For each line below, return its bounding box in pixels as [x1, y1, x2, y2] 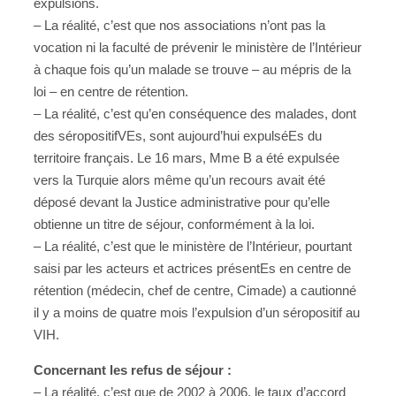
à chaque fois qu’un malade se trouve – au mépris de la [34, 61, 351, 77]
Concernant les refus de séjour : [34, 362, 232, 377]
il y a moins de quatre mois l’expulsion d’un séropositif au [34, 304, 360, 320]
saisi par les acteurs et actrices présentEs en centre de [34, 260, 351, 276]
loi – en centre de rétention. [34, 83, 188, 99]
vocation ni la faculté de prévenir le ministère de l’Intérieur [34, 39, 362, 55]
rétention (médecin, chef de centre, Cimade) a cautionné [34, 282, 356, 298]
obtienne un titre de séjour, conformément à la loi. [34, 216, 315, 232]
